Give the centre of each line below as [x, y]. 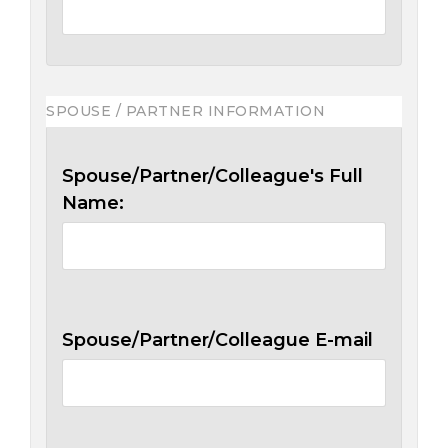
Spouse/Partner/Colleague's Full [212, 175]
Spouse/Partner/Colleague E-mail [217, 339]
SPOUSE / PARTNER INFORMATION [185, 110]
